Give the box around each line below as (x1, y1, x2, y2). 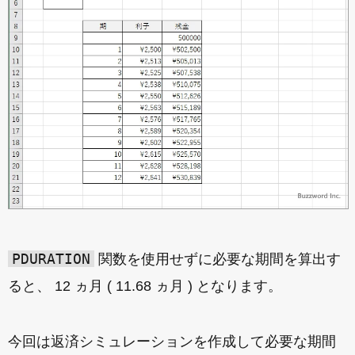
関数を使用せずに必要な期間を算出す (94, 251, 341, 268)
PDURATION (12, 250, 90, 268)
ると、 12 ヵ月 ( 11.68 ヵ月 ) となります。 (8, 278, 282, 295)
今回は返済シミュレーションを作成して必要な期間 (8, 334, 336, 350)
